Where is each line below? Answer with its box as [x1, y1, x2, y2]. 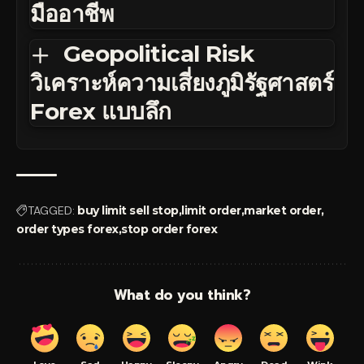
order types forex [16, 221, 119, 236]
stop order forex [121, 221, 217, 236]
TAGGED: [28, 202, 75, 218]
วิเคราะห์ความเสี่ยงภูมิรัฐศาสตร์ [30, 68, 333, 97]
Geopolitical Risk [63, 40, 254, 68]
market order [244, 202, 321, 218]
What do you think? [114, 284, 250, 305]
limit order [181, 202, 241, 218]
